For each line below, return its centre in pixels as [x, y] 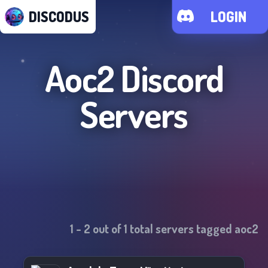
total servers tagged [181, 229]
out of [107, 229]
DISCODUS [59, 16]
